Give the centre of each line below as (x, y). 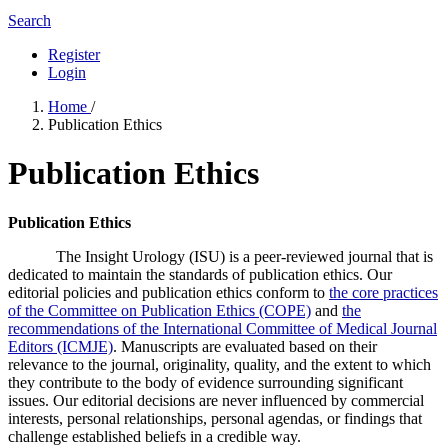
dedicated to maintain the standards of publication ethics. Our (200, 274)
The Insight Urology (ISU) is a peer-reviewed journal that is (220, 256)
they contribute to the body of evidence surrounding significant (205, 382)
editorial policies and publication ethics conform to (168, 292)
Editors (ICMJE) (60, 346)
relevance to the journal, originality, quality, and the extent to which (219, 364)
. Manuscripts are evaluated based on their (245, 346)
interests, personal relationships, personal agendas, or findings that (215, 418)
